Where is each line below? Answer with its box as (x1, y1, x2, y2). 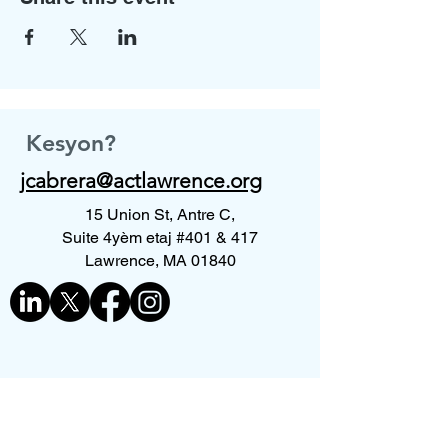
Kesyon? (26, 129, 116, 157)
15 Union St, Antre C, (85, 205, 235, 224)
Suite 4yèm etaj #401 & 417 (62, 228, 258, 247)
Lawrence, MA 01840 (84, 251, 236, 270)
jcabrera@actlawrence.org (20, 168, 262, 193)
